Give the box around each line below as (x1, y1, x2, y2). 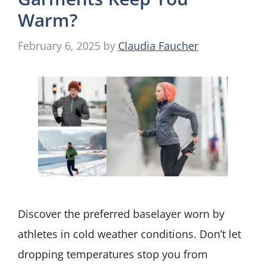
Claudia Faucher (118, 39, 198, 53)
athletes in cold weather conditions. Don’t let (18, 226, 241, 241)
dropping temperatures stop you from (18, 246, 208, 261)
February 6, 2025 (18, 39, 100, 53)
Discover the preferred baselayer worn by (18, 206, 224, 221)
